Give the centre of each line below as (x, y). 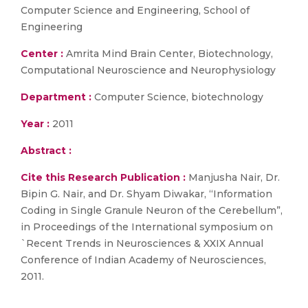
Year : (35, 124)
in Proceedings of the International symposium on (147, 227)
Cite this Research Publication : (103, 177)
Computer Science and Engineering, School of (135, 10)
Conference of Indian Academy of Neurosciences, (143, 260)
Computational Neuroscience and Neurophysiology (148, 70)
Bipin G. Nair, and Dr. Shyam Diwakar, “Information (146, 194)
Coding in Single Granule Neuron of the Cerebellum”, (152, 210)
